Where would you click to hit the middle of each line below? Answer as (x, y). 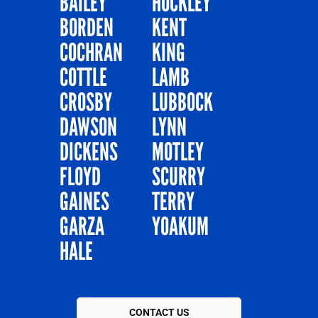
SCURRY (179, 177)
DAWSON (88, 127)
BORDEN (87, 28)
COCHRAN (91, 53)
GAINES (84, 202)
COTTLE (83, 78)
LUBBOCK (182, 103)
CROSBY (86, 103)
